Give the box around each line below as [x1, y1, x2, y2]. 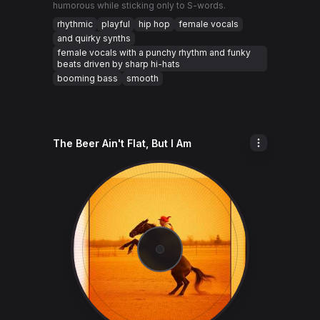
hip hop [139, 19, 170, 29]
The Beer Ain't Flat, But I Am [53, 137, 191, 149]
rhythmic [57, 19, 93, 29]
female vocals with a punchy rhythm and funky [57, 47, 251, 58]
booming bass [57, 73, 118, 84]
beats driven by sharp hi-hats [57, 59, 180, 69]
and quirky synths [57, 33, 131, 44]
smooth [126, 73, 159, 84]
